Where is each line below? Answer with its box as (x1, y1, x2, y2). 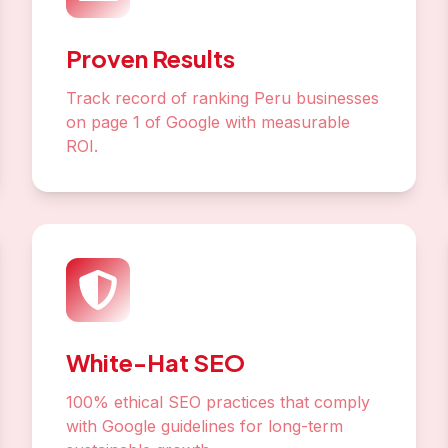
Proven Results (66, 43, 235, 73)
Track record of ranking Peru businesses (66, 88, 379, 108)
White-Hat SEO (66, 347, 245, 377)
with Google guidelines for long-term (66, 416, 343, 436)
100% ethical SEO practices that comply (66, 392, 370, 412)
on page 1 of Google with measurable (66, 112, 350, 132)
